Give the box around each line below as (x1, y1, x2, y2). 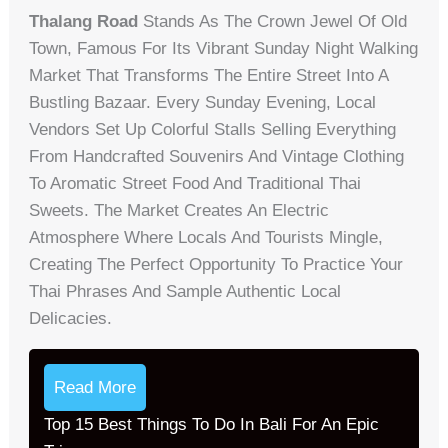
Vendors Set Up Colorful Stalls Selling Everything (29, 119, 397, 139)
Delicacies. (29, 308, 113, 328)
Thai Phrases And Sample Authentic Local (29, 281, 342, 301)
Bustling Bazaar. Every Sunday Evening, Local (29, 92, 377, 112)
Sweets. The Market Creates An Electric (29, 200, 330, 220)
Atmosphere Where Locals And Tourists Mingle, (29, 227, 384, 247)
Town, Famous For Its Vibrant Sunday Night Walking (29, 38, 419, 58)
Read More (54, 377, 137, 397)
